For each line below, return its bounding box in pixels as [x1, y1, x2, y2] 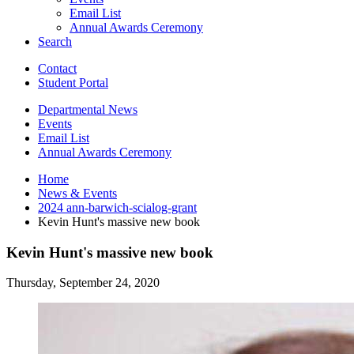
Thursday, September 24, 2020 [6, 276, 160, 290]
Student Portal [38, 75, 108, 89]
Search [38, 34, 72, 48]
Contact [38, 61, 77, 75]
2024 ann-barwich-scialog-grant [38, 200, 197, 214]
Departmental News [38, 102, 137, 116]
